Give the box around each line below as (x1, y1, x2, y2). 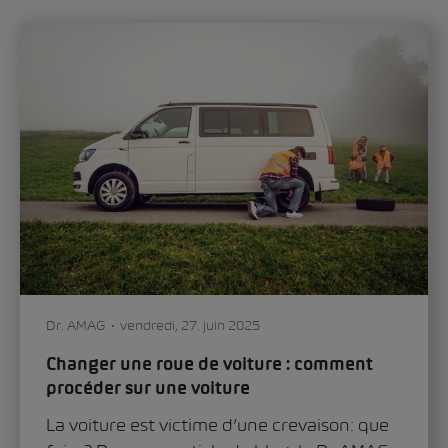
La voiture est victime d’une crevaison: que (46, 415, 389, 436)
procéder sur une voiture (46, 381, 250, 399)
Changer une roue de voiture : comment (46, 357, 373, 375)
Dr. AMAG (46, 317, 106, 334)
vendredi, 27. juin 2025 (120, 317, 260, 334)
